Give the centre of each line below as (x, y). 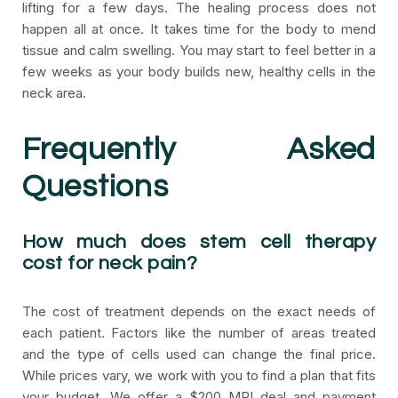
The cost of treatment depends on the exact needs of (199, 311)
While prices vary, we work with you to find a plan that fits (199, 375)
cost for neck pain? (110, 263)
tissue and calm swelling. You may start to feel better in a (199, 50)
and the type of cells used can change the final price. (199, 354)
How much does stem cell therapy (199, 242)
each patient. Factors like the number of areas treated (199, 333)
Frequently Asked (199, 149)
